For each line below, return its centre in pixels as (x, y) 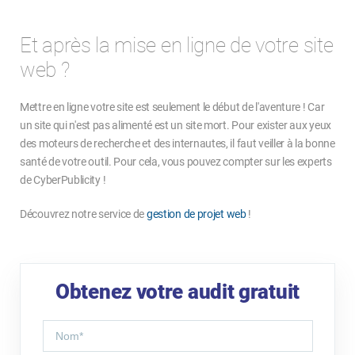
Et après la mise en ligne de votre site (177, 45)
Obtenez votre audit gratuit (177, 291)
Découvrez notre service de (83, 214)
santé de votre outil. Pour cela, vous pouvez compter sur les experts (176, 161)
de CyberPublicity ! (63, 179)
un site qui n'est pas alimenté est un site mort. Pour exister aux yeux (176, 125)
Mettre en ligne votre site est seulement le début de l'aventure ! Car (172, 107)
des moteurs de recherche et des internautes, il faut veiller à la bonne (177, 143)
